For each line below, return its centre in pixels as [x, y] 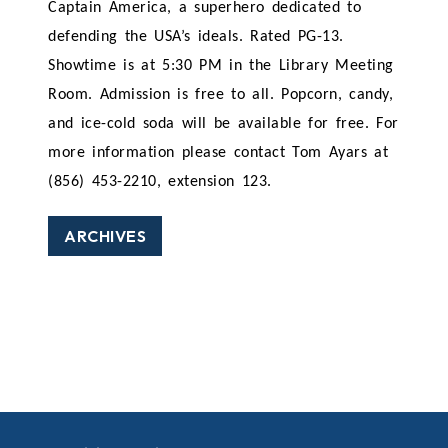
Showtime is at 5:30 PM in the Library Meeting [221, 66]
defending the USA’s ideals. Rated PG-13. [196, 37]
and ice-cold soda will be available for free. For [223, 124]
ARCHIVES [105, 236]
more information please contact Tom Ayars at [218, 153]
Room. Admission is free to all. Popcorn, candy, [221, 95]
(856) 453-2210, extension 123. [160, 182]
